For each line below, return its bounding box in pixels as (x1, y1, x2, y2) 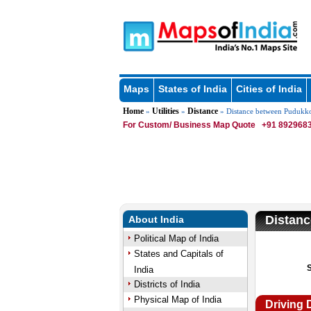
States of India (158, 83, 227, 94)
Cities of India (235, 83, 302, 94)
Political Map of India (133, 233, 219, 244)
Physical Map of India (133, 294, 221, 305)
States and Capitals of (133, 249, 224, 259)
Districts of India (133, 279, 200, 289)
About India (128, 214, 184, 225)
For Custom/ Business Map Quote (122, 120, 255, 130)
